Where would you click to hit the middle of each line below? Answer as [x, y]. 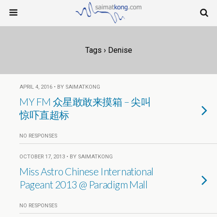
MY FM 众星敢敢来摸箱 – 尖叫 [85, 101]
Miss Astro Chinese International [86, 171]
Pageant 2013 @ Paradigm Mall [84, 184]
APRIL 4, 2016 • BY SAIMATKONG [60, 87]
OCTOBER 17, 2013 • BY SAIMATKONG [66, 157]
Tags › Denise [108, 50]
